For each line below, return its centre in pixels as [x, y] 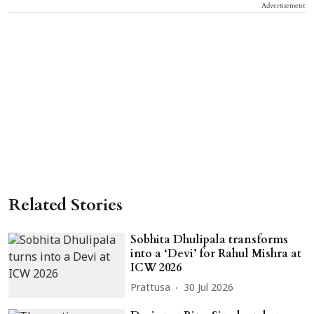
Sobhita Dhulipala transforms [210, 239]
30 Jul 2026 [209, 289]
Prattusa [151, 289]
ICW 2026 [156, 267]
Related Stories [66, 205]
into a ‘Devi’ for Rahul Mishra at [216, 253]
